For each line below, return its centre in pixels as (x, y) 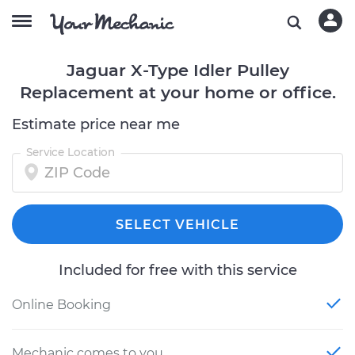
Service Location (71, 152)
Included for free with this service (177, 270)
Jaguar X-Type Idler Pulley (177, 70)
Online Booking (61, 305)
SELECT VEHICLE (177, 225)
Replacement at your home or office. (177, 92)
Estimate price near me (96, 124)
